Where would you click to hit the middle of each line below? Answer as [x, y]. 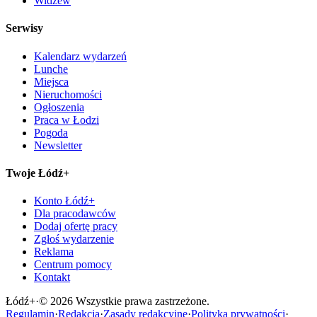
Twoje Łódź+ [38, 173]
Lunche [51, 69]
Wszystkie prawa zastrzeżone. [141, 301]
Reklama [54, 252]
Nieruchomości [68, 94]
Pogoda [51, 132]
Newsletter [58, 145]
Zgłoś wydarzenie [74, 239]
